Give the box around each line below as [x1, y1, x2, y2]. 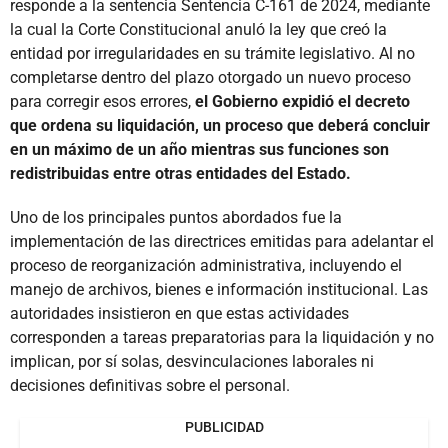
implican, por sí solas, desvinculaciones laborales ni [10, 351, 374, 371]
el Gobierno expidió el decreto [195, 91, 410, 111]
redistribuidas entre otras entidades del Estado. [10, 163, 351, 183]
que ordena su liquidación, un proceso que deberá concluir [10, 115, 430, 135]
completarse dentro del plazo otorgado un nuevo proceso [10, 67, 411, 87]
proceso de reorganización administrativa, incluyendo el [10, 255, 402, 275]
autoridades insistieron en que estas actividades [10, 303, 349, 323]
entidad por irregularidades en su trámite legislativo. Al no [10, 43, 415, 63]
